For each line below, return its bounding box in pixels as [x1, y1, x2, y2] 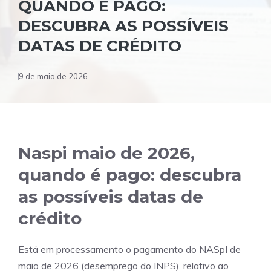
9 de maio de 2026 [19, 71, 88, 81]
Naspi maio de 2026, [18, 143, 195, 163]
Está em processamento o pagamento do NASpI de [18, 243, 241, 255]
